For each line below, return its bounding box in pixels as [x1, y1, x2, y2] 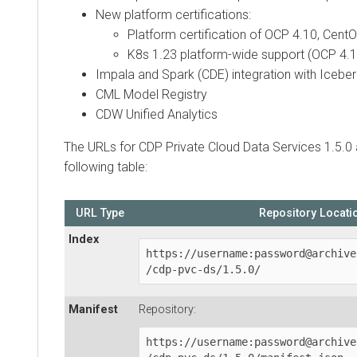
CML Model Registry [96, 86, 207, 102]
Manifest [69, 302, 118, 316]
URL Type [75, 206, 124, 220]
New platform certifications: [96, 6, 251, 22]
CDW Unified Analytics [96, 106, 218, 122]
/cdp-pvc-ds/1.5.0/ [146, 262, 261, 276]
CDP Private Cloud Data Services [139, 139, 321, 155]
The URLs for [64, 139, 139, 155]
